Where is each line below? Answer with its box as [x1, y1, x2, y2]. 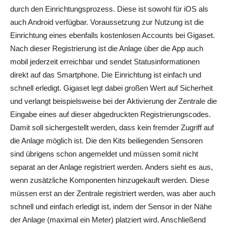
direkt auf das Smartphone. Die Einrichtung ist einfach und [10, 70, 201, 80]
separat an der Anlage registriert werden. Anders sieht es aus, [10, 163, 213, 172]
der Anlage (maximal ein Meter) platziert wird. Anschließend [10, 215, 206, 224]
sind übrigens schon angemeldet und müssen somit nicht [10, 149, 198, 159]
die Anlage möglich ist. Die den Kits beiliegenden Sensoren [10, 136, 203, 145]
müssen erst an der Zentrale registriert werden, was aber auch [10, 189, 215, 198]
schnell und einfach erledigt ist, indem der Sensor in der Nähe [10, 202, 212, 211]
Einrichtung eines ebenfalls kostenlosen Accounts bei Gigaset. [10, 31, 215, 40]
